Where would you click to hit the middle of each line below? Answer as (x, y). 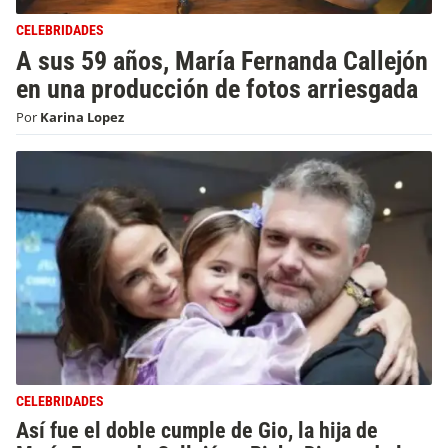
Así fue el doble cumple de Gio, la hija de (197, 430)
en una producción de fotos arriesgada (217, 89)
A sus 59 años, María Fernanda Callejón (222, 61)
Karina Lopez (82, 117)
